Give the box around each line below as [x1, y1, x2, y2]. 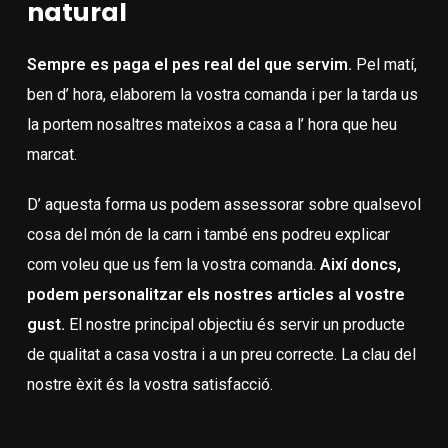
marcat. [26, 145, 77, 164]
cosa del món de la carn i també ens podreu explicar [26, 225, 390, 244]
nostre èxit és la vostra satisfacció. [26, 375, 273, 394]
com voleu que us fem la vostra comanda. [26, 255, 320, 274]
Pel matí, [351, 55, 417, 74]
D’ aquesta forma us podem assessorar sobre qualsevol [26, 195, 421, 214]
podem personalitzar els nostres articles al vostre [26, 285, 405, 304]
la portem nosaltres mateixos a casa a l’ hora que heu [26, 115, 397, 134]
